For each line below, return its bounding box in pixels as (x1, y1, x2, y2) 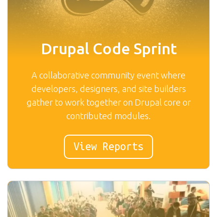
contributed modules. (66, 110, 151, 121)
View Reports (74, 140, 143, 152)
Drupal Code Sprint (40, 39, 177, 57)
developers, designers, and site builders (31, 83, 186, 93)
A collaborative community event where (31, 70, 186, 80)
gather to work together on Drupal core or (26, 97, 191, 107)
